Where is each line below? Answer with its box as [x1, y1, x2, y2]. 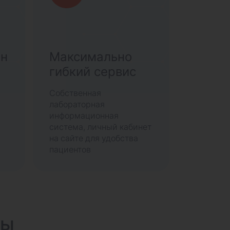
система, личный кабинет [49, 122, 152, 132]
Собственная [49, 88, 102, 98]
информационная [49, 110, 119, 121]
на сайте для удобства [49, 133, 139, 143]
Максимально [49, 49, 132, 64]
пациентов [49, 144, 91, 155]
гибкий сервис [49, 64, 137, 79]
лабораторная [49, 99, 105, 109]
